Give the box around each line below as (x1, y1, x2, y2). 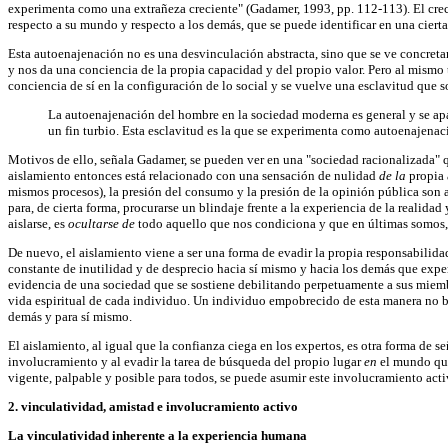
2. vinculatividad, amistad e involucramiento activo (8, 399, 298, 415)
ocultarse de (68, 216, 138, 232)
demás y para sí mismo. (8, 309, 132, 325)
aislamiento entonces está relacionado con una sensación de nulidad (8, 168, 379, 184)
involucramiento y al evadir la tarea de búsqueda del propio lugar (8, 354, 364, 370)
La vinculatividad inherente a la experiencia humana (8, 428, 307, 444)
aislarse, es (8, 216, 68, 232)
